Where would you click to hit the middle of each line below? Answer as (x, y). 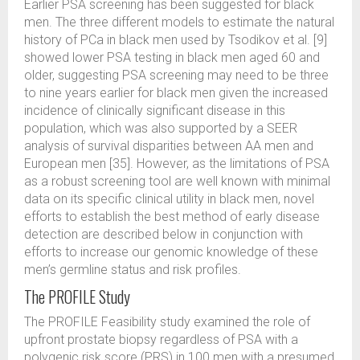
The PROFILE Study (77, 297)
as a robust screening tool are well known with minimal (177, 181)
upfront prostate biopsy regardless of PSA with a (161, 340)
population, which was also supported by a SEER (161, 128)
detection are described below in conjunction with (164, 234)
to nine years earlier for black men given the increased (176, 93)
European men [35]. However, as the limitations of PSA (177, 164)
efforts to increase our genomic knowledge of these (171, 252)
